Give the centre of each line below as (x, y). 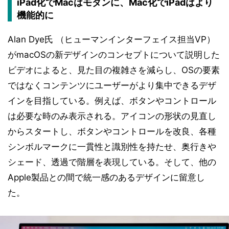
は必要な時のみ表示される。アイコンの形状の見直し (112, 116)
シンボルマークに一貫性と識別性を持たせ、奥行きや (112, 146)
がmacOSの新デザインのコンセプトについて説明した (114, 54)
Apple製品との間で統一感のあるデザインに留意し (106, 177)
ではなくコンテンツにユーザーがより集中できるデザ (112, 85)
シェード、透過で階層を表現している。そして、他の (112, 162)
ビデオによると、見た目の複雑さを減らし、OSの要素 (114, 70)
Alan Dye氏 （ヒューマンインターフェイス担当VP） (111, 39)
